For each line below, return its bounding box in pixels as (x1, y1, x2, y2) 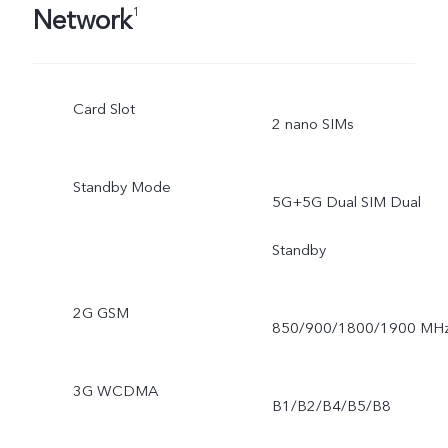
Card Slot (72, 99, 135, 120)
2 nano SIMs (271, 114, 354, 135)
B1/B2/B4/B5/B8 (271, 395, 391, 416)
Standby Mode (72, 177, 171, 198)
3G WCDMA (72, 380, 158, 401)
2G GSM (72, 302, 129, 323)
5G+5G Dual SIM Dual (271, 192, 421, 213)
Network (32, 3, 132, 40)
